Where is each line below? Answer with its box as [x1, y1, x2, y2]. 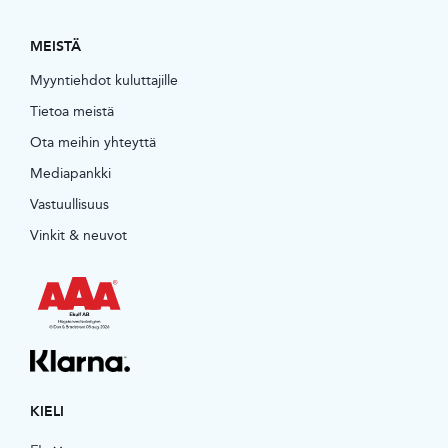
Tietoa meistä [29, 99, 114, 122]
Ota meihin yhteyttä [29, 130, 156, 153]
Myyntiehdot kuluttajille [29, 68, 178, 91]
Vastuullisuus [29, 192, 109, 215]
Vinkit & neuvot [29, 223, 127, 246]
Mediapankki [29, 161, 111, 184]
